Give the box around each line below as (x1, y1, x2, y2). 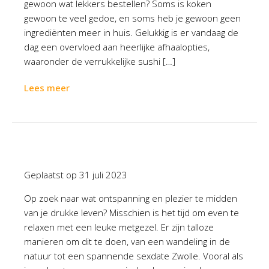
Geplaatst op (24, 169, 79, 181)
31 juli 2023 (79, 169, 127, 181)
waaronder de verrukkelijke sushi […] (24, 55, 175, 67)
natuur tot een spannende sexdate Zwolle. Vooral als (24, 250, 243, 262)
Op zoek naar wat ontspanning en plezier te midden (24, 192, 237, 204)
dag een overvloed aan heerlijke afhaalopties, (24, 41, 210, 53)
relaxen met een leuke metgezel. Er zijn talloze (24, 221, 214, 233)
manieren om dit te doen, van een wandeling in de (24, 235, 230, 247)
